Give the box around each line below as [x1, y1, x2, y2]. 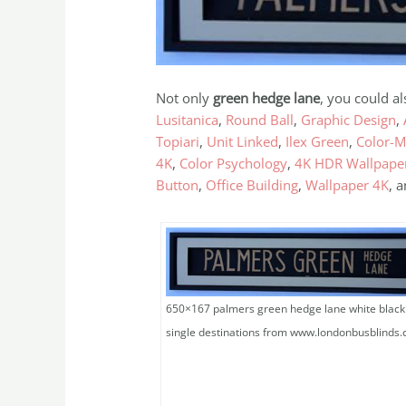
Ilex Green [285, 132, 350, 151]
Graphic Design [301, 111, 397, 130]
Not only [156, 89, 214, 108]
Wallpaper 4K [305, 176, 390, 195]
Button [156, 176, 199, 195]
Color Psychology [179, 154, 288, 173]
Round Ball [226, 111, 295, 130]
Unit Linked [207, 132, 279, 151]
